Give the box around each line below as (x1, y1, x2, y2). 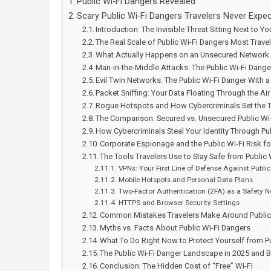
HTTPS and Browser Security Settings (118, 198, 240, 207)
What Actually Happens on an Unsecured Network (96, 50, 270, 59)
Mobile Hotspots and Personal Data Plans (118, 175, 253, 184)
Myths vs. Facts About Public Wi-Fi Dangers (100, 223, 251, 232)
